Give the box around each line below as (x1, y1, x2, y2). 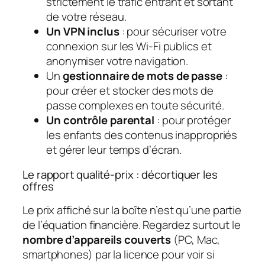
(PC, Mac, (171, 232, 221, 248)
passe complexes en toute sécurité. (46, 98, 224, 114)
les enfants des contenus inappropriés (46, 127, 238, 143)
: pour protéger (154, 112, 231, 128)
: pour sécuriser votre (119, 24, 227, 40)
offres (22, 178, 54, 194)
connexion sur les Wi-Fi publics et (46, 38, 212, 54)
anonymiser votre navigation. (46, 53, 189, 69)
